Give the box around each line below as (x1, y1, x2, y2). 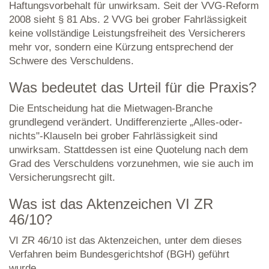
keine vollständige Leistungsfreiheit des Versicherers (9, 28, 246, 39)
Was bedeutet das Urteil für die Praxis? (9, 79, 256, 95)
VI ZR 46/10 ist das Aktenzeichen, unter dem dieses (9, 235, 242, 246)
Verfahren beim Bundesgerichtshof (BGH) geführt (9, 249, 229, 260)
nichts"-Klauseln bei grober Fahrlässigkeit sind (9, 130, 217, 142)
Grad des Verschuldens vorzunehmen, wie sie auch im (9, 158, 253, 169)
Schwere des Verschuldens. (9, 55, 134, 67)
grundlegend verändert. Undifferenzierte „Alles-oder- (9, 116, 243, 128)
